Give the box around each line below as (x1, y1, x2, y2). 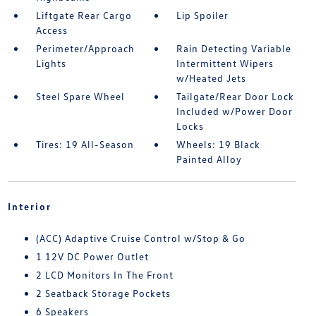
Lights (35, 57, 66, 69)
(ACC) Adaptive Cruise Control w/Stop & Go (35, 232, 245, 244)
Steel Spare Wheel (35, 90, 125, 102)
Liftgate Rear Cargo (35, 9, 132, 21)
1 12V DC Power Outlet (35, 250, 149, 262)
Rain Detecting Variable (176, 42, 292, 54)
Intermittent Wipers (176, 57, 274, 69)
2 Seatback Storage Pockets (35, 287, 171, 299)
